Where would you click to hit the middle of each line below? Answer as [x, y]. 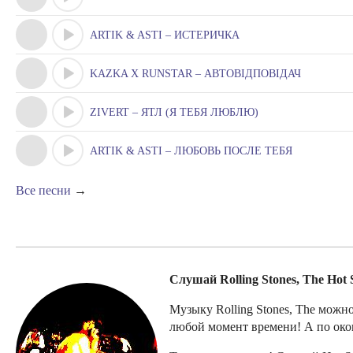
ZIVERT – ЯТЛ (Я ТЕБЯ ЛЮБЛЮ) [174, 112]
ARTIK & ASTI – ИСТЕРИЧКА [165, 35]
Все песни [43, 190]
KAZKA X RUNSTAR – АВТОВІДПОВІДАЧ [195, 74]
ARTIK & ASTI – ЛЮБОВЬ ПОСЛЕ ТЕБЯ [191, 151]
